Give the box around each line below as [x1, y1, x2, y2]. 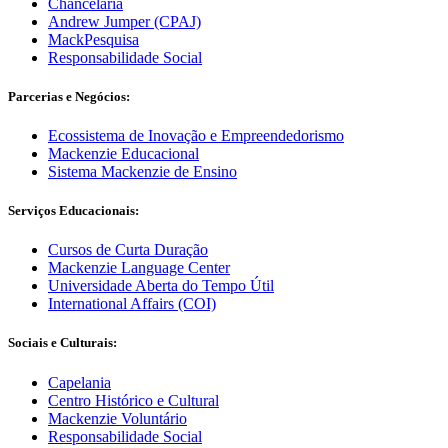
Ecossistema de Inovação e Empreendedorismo [48, 126, 344, 144]
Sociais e [8, 335, 60, 351]
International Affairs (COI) [48, 295, 216, 313]
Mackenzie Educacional [48, 144, 199, 162]
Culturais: [60, 335, 117, 351]
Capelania [48, 373, 111, 391]
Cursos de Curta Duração [48, 241, 208, 259]
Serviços [8, 203, 59, 219]
